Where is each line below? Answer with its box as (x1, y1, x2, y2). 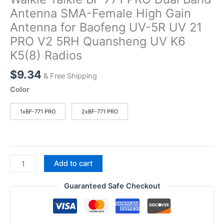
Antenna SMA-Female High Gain (10, 5, 191, 20)
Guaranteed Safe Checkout (63, 181, 160, 190)
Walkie (9, 156, 31, 165)
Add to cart (53, 159, 92, 168)
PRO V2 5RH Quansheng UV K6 (10, 33, 185, 48)
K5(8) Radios (10, 47, 82, 62)
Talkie (9, 168, 28, 177)
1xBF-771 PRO (20, 108, 55, 115)
